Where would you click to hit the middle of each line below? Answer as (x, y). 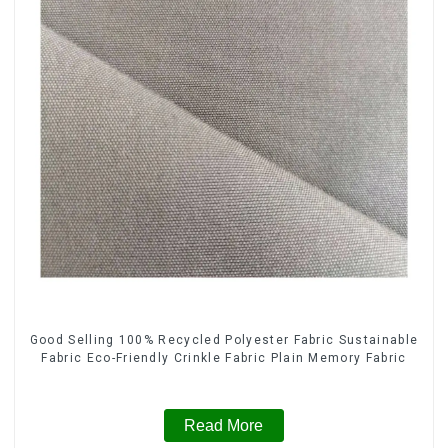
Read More (224, 426)
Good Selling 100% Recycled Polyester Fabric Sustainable (224, 339)
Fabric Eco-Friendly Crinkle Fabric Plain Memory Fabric (224, 357)
